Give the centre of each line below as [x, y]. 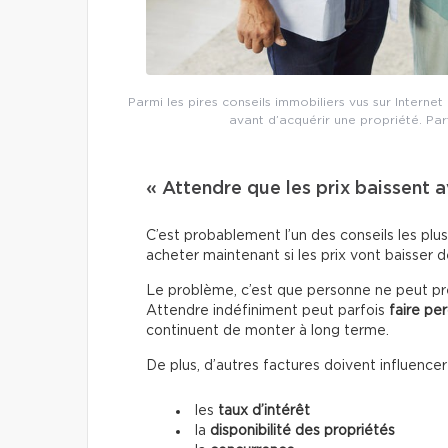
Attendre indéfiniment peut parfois [267, 310]
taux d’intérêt [264, 410]
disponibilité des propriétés [302, 430]
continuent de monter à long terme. [267, 330]
